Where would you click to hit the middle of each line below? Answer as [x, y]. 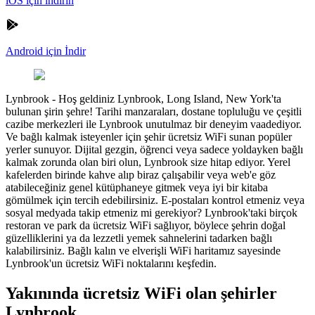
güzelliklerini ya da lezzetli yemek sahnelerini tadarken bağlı [139, 238]
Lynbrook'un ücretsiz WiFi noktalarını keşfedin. [111, 263]
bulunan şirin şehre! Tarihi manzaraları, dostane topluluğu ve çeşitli [154, 111]
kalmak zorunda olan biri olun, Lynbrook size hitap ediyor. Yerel [148, 162]
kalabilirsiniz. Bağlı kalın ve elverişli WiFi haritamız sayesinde [143, 250]
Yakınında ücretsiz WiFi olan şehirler [141, 293]
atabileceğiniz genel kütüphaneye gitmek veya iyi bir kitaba [137, 187]
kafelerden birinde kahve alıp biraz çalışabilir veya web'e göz [141, 174]
